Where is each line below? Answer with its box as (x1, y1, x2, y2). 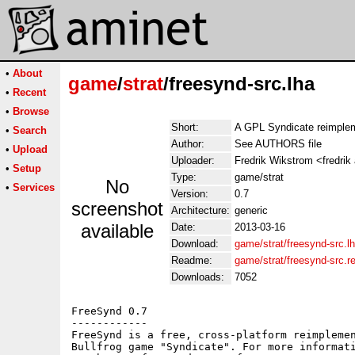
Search (13, 124, 47, 136)
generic (235, 204, 268, 216)
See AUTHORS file (235, 138, 322, 150)
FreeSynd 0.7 (71, 305, 147, 317)
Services (13, 181, 55, 193)
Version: (171, 188, 208, 200)
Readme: (171, 254, 212, 266)
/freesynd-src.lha (163, 73, 315, 94)
